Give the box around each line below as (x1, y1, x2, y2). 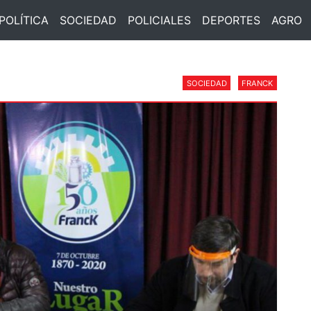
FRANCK (242, 78, 274, 88)
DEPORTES (201, 12, 260, 27)
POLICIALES (127, 12, 191, 27)
